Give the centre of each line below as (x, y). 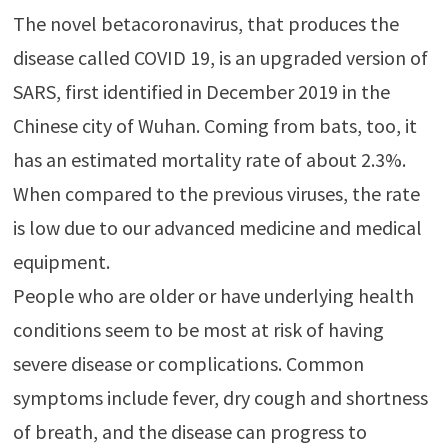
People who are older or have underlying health (213, 295)
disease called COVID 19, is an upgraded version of (220, 57)
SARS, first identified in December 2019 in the (201, 91)
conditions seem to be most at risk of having (198, 329)
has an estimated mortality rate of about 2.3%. (209, 159)
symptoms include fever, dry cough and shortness (220, 397)
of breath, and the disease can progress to (189, 431)
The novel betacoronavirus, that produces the (205, 23)
